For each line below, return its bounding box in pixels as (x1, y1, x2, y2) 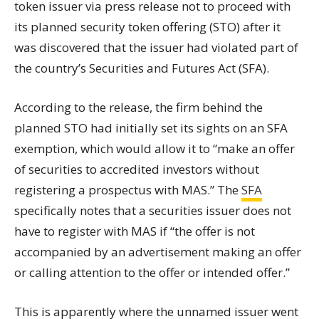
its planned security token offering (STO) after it (14, 19, 281, 35)
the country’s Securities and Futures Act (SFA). (14, 60, 269, 76)
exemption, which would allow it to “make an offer (14, 140, 295, 157)
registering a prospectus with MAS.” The (14, 182, 241, 198)
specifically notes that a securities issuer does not (14, 202, 291, 219)
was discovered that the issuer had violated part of (14, 39, 298, 56)
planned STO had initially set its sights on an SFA (14, 120, 288, 136)
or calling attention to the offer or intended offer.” (14, 264, 290, 281)
